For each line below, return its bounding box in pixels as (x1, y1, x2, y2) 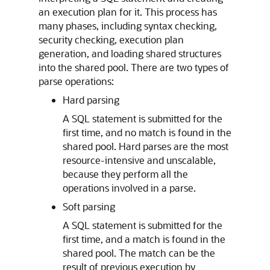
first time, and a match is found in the (63, 233, 225, 245)
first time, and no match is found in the (63, 126, 231, 139)
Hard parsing (63, 93, 119, 106)
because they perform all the (63, 168, 188, 180)
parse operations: (39, 75, 114, 87)
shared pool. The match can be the (63, 246, 215, 259)
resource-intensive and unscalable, (63, 154, 216, 166)
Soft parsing (63, 200, 115, 213)
